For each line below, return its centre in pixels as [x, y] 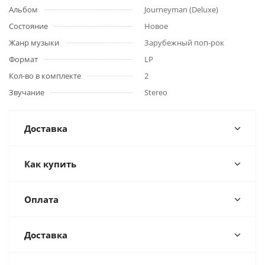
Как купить [50, 164]
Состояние [28, 26]
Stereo [156, 92]
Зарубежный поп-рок [184, 43]
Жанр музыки [34, 43]
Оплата [41, 199]
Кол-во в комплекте [45, 76]
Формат [23, 59]
